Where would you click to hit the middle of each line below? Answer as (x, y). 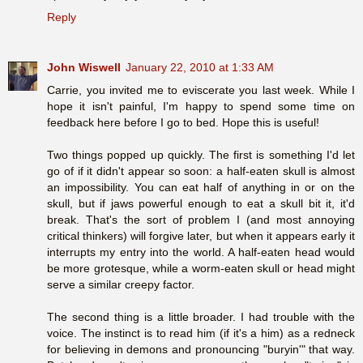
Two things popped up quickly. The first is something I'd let (201, 154)
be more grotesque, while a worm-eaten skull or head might (201, 268)
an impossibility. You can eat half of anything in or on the (201, 187)
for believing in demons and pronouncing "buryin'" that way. (201, 349)
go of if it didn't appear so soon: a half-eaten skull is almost (201, 171)
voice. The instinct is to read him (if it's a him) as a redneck (201, 333)
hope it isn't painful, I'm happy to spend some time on (201, 106)
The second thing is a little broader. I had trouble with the (201, 316)
